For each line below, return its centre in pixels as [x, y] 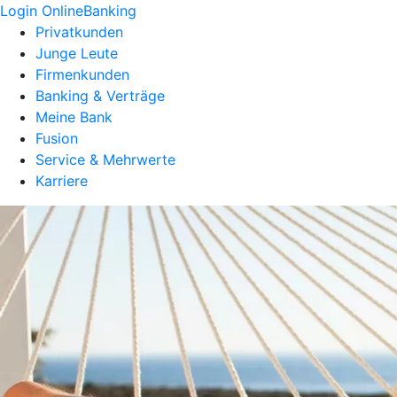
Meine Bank [74, 117]
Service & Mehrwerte [105, 160]
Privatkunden [79, 32]
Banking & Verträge [100, 96]
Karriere [62, 181]
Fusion [57, 138]
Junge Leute [77, 53]
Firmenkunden [82, 74]
